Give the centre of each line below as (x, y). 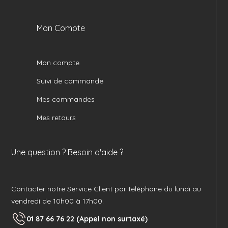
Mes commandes (66, 99)
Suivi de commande (70, 81)
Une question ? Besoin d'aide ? (67, 152)
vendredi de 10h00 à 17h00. (58, 201)
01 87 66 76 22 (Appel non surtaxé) (87, 219)
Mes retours (56, 118)
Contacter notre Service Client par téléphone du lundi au (106, 189)
